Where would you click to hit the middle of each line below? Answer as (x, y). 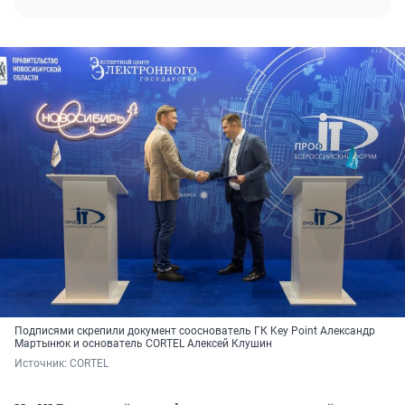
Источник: (42, 364)
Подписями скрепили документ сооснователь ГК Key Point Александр (195, 331)
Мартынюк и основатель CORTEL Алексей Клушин (143, 344)
